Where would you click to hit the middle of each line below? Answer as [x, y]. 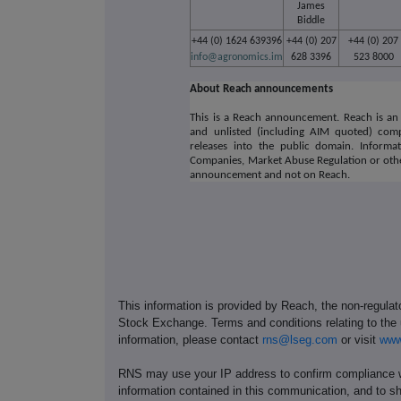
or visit [358, 340]
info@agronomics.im [237, 58]
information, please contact [190, 340]
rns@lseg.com [300, 340]
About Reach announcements [262, 90]
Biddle [311, 21]
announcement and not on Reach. [270, 175]
